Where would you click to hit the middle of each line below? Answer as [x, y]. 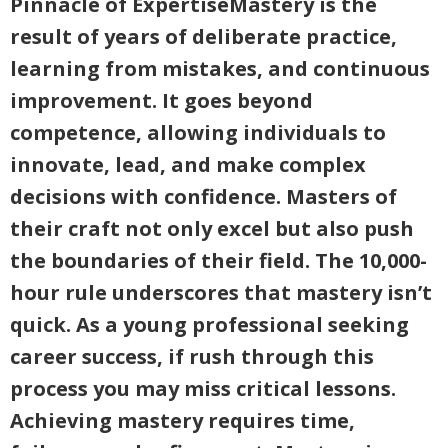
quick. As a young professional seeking [209, 324]
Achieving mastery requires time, [182, 420]
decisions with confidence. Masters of [203, 196]
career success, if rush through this [192, 356]
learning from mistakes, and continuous [220, 68]
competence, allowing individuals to [198, 132]
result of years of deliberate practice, [203, 36]
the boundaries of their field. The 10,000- [218, 260]
